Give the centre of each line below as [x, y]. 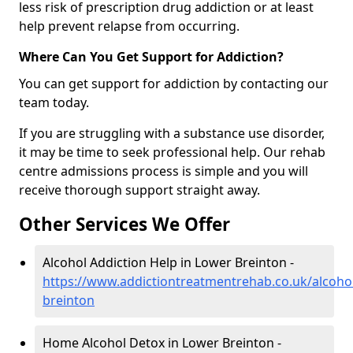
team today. [54, 103]
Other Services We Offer [124, 225]
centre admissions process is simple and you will [163, 171]
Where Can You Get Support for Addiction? [151, 57]
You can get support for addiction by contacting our [174, 84]
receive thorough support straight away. [139, 190]
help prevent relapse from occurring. [129, 26]
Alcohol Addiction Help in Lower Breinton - [168, 263]
